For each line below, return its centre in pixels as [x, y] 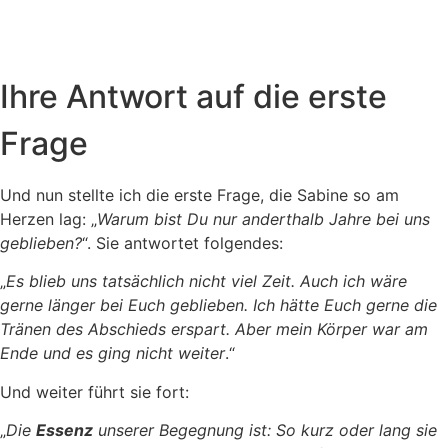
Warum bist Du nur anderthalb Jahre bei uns [263, 218]
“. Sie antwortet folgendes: [182, 242]
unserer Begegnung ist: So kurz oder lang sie [265, 429]
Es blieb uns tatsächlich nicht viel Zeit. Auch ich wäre [206, 281]
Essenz [64, 429]
